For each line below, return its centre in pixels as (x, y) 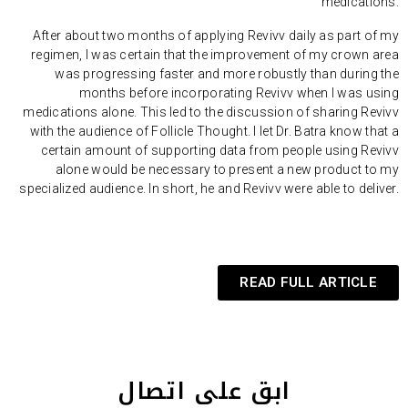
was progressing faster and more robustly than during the (227, 74)
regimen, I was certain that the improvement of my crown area (215, 55)
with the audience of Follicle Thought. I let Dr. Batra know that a (214, 132)
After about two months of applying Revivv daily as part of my (215, 36)
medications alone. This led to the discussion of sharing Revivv (211, 112)
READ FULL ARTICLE (308, 283)
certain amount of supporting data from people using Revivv (219, 151)
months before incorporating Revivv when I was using (239, 93)
